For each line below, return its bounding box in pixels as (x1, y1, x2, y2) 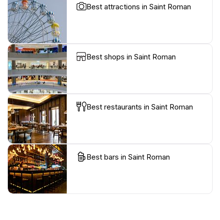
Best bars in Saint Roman (86, 152, 170, 162)
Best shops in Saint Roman (86, 52, 176, 62)
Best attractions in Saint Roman (86, 2, 191, 12)
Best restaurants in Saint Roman (86, 102, 193, 112)
